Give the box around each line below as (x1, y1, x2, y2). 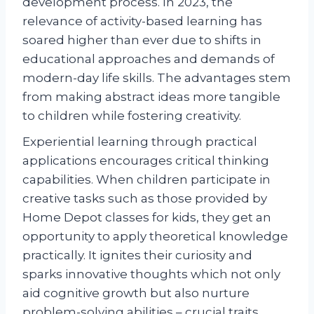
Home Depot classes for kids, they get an (22, 210, 271, 224)
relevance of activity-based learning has (22, 13, 262, 28)
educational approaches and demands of (22, 51, 275, 66)
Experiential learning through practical (22, 134, 257, 149)
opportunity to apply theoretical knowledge (22, 228, 288, 243)
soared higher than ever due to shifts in (22, 32, 261, 47)
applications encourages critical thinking (22, 153, 269, 168)
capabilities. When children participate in (22, 172, 271, 186)
